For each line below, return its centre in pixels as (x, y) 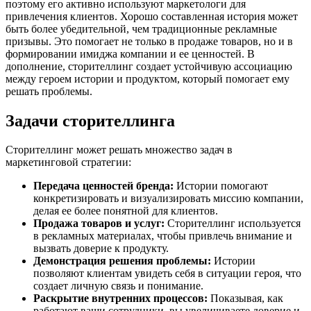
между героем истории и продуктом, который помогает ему (148, 78)
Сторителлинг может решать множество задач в (119, 150)
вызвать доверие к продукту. (101, 249)
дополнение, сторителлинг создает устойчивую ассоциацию (149, 66)
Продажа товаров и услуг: (99, 224)
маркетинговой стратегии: (68, 162)
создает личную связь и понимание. (118, 286)
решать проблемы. (49, 91)
